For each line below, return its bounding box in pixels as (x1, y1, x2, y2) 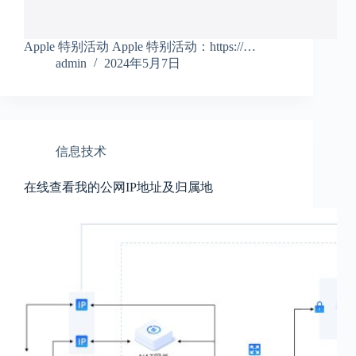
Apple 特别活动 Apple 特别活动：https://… (24, 40, 256, 54)
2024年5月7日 (104, 56, 180, 71)
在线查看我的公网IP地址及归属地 (24, 180, 213, 195)
